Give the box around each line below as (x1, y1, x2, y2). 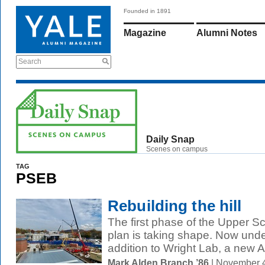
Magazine (124, 28, 166, 38)
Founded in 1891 (124, 8, 171, 14)
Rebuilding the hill (108, 198, 242, 214)
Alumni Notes (196, 28, 257, 38)
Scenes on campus (146, 145, 208, 153)
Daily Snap (146, 134, 195, 144)
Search (18, 57, 41, 66)
